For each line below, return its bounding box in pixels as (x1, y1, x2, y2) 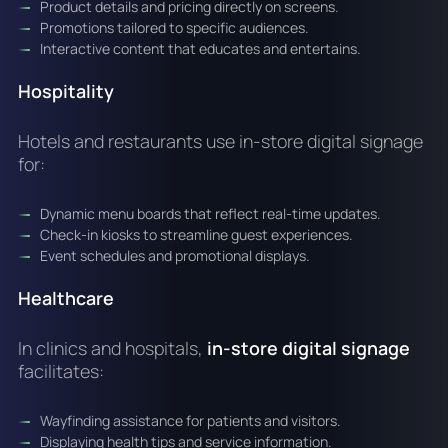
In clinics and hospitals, (17, 336, 207, 361)
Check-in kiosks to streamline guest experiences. (40, 225, 354, 245)
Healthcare (17, 286, 114, 311)
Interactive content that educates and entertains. (40, 39, 362, 59)
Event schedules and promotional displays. (40, 246, 311, 266)
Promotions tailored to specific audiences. (40, 18, 310, 38)
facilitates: (17, 359, 104, 384)
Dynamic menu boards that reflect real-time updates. (40, 204, 382, 224)
